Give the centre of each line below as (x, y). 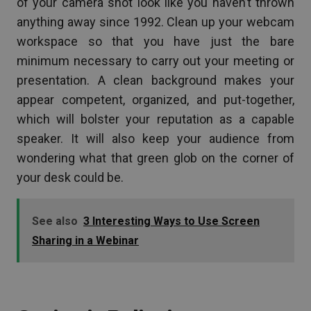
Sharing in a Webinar (85, 240)
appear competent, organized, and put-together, (155, 99)
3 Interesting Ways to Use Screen (171, 221)
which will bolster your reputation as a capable (155, 119)
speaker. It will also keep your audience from (155, 138)
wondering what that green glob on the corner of (155, 158)
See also (55, 221)
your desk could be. (70, 177)
